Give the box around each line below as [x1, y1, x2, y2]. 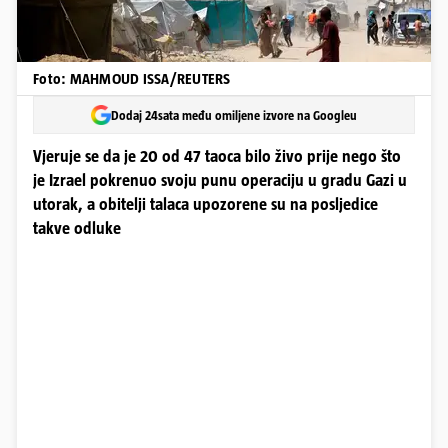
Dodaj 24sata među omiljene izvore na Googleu [111, 107, 357, 123]
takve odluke [33, 219, 121, 238]
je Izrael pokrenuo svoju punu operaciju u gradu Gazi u [33, 171, 407, 190]
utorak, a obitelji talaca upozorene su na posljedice [33, 195, 378, 214]
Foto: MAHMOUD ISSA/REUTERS [33, 70, 231, 87]
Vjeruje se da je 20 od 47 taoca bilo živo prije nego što [33, 147, 401, 166]
